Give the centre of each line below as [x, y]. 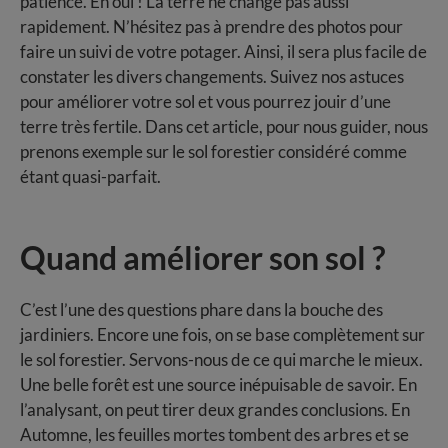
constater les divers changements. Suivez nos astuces [212, 76]
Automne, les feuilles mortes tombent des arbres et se [214, 434]
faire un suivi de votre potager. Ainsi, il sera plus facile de [223, 51]
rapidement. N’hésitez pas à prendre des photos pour [211, 26]
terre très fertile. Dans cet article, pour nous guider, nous [224, 126]
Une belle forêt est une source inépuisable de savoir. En [218, 384]
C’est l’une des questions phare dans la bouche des [201, 309]
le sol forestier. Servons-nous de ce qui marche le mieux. [221, 359]
